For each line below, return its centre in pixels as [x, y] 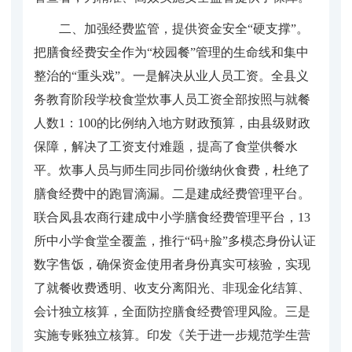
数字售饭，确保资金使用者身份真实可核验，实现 [172, 264]
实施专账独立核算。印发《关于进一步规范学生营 [172, 335]
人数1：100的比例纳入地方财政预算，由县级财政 [172, 123]
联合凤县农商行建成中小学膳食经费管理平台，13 [172, 217]
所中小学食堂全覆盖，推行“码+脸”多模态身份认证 [175, 240]
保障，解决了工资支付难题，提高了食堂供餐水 [166, 146]
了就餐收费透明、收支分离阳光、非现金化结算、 [172, 288]
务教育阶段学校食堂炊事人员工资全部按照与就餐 [172, 99]
